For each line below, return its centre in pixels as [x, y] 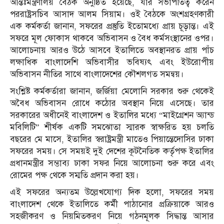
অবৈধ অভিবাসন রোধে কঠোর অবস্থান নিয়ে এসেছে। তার [112, 103]
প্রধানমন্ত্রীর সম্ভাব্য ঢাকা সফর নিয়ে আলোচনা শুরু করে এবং [112, 163]
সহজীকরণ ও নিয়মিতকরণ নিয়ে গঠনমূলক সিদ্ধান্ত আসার [112, 216]
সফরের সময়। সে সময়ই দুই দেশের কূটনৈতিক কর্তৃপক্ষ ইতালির [112, 151]
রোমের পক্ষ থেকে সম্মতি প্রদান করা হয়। [74, 175]
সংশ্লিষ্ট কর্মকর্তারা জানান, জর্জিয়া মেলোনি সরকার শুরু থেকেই [112, 91]
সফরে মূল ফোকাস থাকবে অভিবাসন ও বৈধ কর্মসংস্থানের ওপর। [112, 38]
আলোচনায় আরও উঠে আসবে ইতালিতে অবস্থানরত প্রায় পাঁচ [112, 50]
